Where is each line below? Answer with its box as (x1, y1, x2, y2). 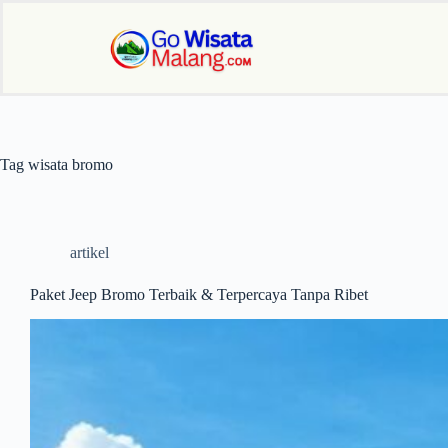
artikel (70, 244, 109, 261)
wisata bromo (24, 156, 113, 173)
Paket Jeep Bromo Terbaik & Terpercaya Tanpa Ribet (30, 286, 368, 303)
